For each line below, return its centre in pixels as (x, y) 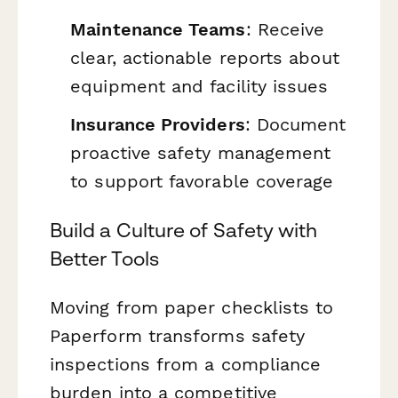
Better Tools (104, 259)
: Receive (285, 29)
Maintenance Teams (158, 29)
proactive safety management (201, 153)
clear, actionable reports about (205, 57)
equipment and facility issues (199, 86)
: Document (295, 125)
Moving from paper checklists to (192, 308)
